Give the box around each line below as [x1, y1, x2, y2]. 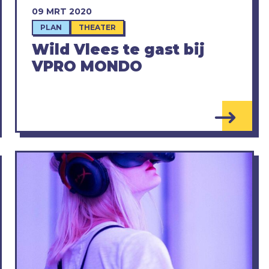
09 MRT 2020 [31, 6, 92, 17]
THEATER [78, 23, 116, 32]
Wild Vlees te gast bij [31, 41, 205, 59]
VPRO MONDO [31, 58, 142, 76]
